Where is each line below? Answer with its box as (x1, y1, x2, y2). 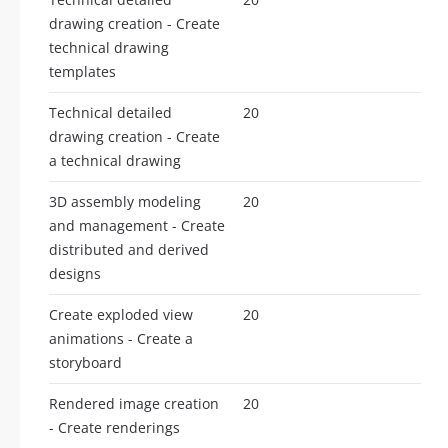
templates (49, 61, 116, 81)
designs (49, 263, 101, 283)
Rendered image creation (49, 393, 219, 413)
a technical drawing (49, 150, 181, 170)
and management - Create (49, 215, 225, 235)
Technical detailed (49, 102, 172, 122)
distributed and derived (49, 239, 209, 259)
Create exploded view (49, 304, 193, 324)
